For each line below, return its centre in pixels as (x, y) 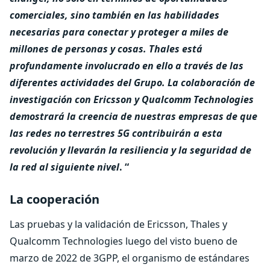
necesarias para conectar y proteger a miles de (119, 32)
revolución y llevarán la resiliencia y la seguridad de (130, 150)
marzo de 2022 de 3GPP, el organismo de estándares (130, 258)
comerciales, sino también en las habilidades (115, 15)
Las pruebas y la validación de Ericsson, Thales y (118, 224)
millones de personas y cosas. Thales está (106, 49)
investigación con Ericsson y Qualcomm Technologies (132, 99)
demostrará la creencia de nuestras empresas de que (133, 116)
